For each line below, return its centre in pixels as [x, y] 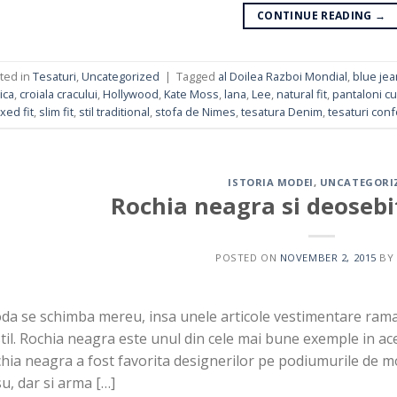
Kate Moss [191, 94]
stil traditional [114, 112]
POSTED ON [248, 258]
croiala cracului [58, 94]
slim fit [56, 112]
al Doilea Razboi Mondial [282, 77]
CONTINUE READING [316, 15]
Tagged [197, 77]
